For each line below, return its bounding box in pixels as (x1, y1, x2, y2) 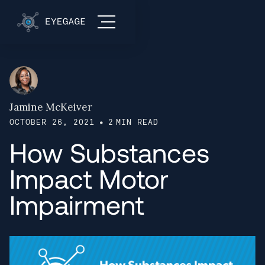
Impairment (9, 188, 144, 220)
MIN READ (116, 118, 159, 127)
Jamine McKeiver (9, 101, 92, 114)
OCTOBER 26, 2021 (9, 118, 95, 127)
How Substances (9, 136, 209, 168)
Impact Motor (9, 162, 169, 194)
